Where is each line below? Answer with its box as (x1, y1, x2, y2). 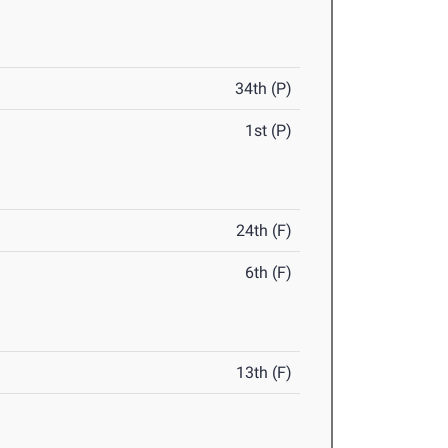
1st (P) (245, 121, 293, 141)
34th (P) (235, 79, 293, 99)
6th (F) (245, 263, 293, 283)
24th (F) (236, 221, 293, 241)
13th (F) (236, 363, 293, 383)
